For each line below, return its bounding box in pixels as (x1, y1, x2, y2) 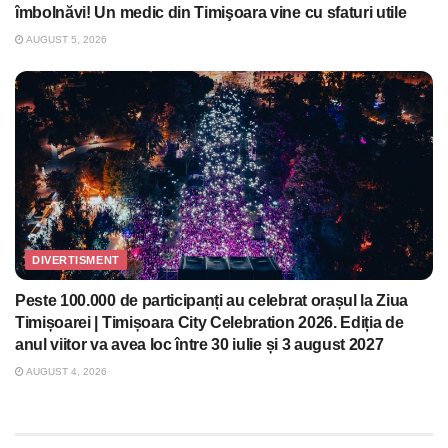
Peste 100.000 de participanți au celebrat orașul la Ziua (15, 292, 409, 310)
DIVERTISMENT (32, 254, 120, 267)
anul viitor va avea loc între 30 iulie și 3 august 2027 (15, 336, 384, 354)
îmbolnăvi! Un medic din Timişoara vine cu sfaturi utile (15, 4, 407, 22)
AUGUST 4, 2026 (24, 366, 107, 378)
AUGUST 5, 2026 (24, 34, 107, 46)
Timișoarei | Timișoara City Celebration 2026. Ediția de (15, 314, 404, 332)
